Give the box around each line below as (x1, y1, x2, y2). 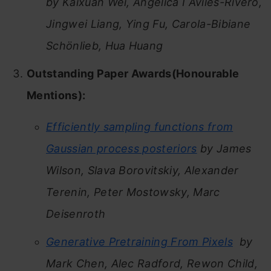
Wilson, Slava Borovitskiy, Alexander (46, 163, 239, 177)
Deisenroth (46, 207, 106, 220)
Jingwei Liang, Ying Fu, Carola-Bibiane (46, 17, 251, 30)
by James (197, 142, 252, 155)
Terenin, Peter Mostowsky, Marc (46, 185, 220, 198)
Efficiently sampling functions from (46, 120, 233, 133)
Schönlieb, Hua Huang (46, 39, 163, 52)
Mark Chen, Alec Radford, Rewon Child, (46, 256, 258, 270)
